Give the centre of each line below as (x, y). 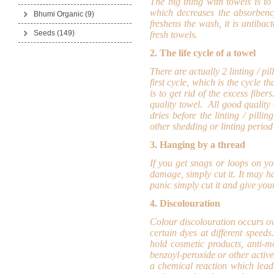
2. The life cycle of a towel (203, 53)
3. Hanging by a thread (198, 145)
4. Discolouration (185, 203)
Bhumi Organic (59, 14)
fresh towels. (174, 35)
